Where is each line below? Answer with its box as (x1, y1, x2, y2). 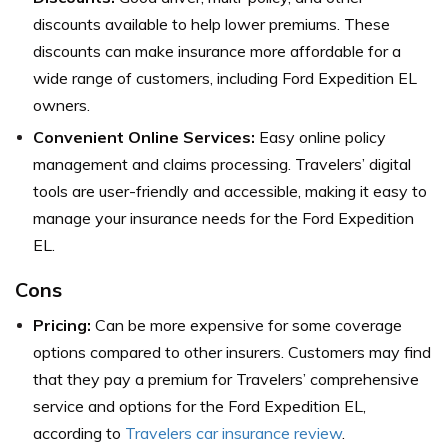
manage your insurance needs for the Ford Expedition (33, 208, 414, 229)
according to (33, 423, 125, 444)
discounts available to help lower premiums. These (33, 14, 390, 35)
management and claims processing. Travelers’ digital (33, 154, 411, 175)
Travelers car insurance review (125, 423, 342, 444)
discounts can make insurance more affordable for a (33, 41, 401, 62)
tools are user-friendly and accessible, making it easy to (33, 181, 427, 202)
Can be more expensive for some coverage (91, 315, 402, 336)
